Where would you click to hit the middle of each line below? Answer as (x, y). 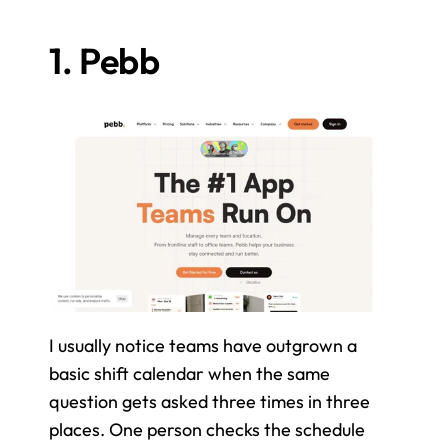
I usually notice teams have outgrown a (203, 345)
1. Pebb (104, 60)
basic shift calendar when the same (189, 373)
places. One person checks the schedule (207, 429)
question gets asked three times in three (209, 401)
